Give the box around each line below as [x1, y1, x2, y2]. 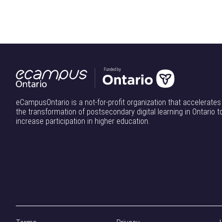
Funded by [103, 67, 121, 72]
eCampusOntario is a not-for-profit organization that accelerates [16, 97, 221, 107]
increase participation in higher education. [16, 116, 150, 126]
